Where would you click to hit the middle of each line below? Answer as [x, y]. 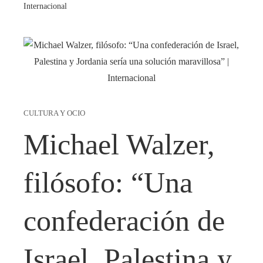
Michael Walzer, [119, 144]
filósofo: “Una [108, 182]
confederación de [124, 220]
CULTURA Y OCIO [54, 113]
